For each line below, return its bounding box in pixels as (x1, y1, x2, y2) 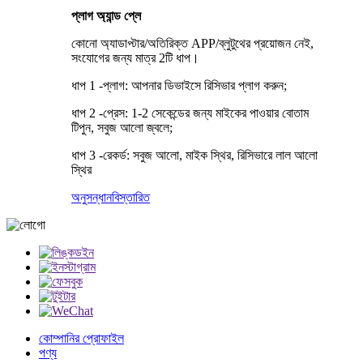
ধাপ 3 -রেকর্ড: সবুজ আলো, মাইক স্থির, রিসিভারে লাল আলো (71, 147, 318, 162)
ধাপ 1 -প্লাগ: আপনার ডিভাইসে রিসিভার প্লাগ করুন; (71, 78, 287, 92)
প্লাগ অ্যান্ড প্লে (71, 8, 141, 23)
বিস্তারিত (112, 190, 150, 204)
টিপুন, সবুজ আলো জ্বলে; (71, 120, 173, 135)
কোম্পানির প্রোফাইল (39, 331, 124, 345)
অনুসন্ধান (71, 190, 112, 204)
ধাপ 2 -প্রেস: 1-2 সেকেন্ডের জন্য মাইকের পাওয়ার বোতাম (71, 105, 309, 120)
